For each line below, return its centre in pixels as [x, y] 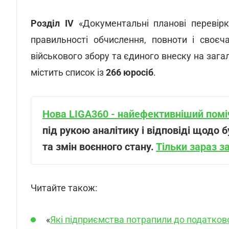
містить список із [68, 72]
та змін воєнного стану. [99, 147]
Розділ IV [52, 23]
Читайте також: [64, 188]
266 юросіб [130, 72]
